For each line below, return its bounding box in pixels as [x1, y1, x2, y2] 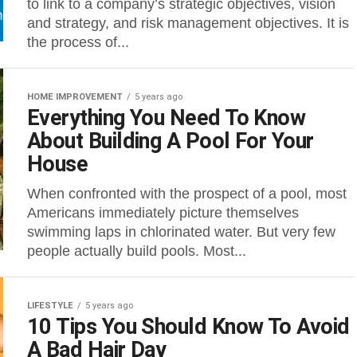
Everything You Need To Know [27, 105, 306, 131]
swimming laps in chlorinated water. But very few [27, 224, 335, 240]
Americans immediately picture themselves [27, 205, 299, 221]
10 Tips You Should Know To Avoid [27, 314, 350, 339]
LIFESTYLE [27, 300, 73, 311]
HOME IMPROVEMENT [27, 92, 123, 102]
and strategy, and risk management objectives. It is [27, 15, 349, 31]
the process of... [27, 34, 129, 50]
